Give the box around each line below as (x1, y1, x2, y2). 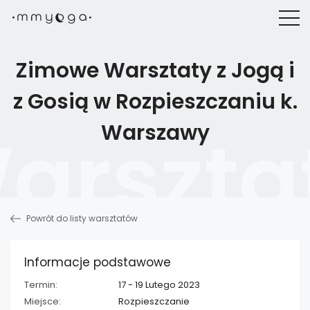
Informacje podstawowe (24, 254, 171, 271)
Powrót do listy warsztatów (24, 212, 138, 225)
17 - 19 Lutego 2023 (118, 278, 200, 292)
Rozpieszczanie (118, 295, 190, 309)
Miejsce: (24, 295, 61, 309)
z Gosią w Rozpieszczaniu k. (12, 87, 298, 117)
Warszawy (100, 118, 210, 148)
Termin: (24, 278, 57, 292)
